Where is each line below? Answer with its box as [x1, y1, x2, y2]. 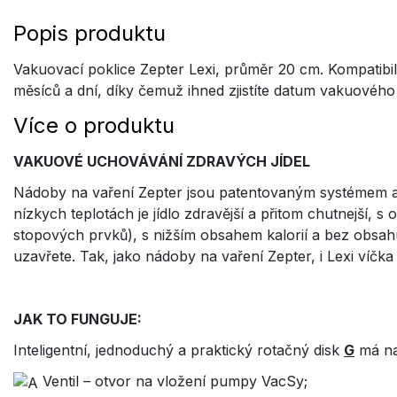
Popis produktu [13, 20, 166, 46]
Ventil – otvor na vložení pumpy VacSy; [38, 372, 312, 391]
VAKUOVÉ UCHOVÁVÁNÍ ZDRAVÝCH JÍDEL [13, 152, 310, 171]
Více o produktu [13, 113, 175, 139]
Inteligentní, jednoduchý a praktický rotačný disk [13, 340, 344, 359]
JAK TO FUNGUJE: [13, 309, 145, 328]
